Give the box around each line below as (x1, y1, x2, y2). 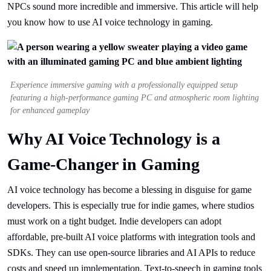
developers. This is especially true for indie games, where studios (7, 200, 254, 211)
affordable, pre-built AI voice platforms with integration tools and (7, 232, 255, 242)
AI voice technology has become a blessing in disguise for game (7, 184, 252, 195)
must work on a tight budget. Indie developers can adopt (7, 216, 221, 226)
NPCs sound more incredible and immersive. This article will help (7, 1, 258, 11)
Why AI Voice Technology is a (7, 129, 220, 148)
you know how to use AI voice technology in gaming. (7, 17, 213, 27)
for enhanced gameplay (10, 106, 90, 115)
